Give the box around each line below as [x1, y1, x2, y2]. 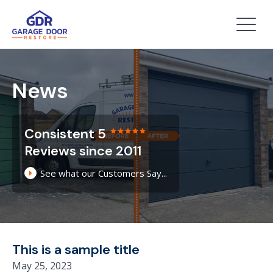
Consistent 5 [24, 125, 106, 143]
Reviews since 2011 [24, 142, 141, 160]
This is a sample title [12, 241, 140, 258]
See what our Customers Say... [40, 167, 167, 179]
